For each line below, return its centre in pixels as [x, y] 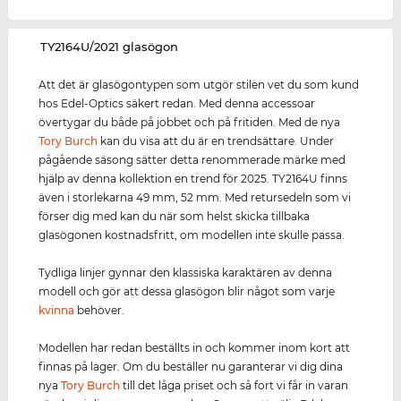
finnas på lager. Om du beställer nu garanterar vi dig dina [191, 367]
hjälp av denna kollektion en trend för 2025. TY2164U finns [193, 179]
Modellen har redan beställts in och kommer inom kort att [195, 348]
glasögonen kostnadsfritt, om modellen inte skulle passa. [192, 235]
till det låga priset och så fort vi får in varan [235, 386]
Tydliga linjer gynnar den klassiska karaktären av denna [186, 273]
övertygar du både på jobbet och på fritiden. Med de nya [190, 123]
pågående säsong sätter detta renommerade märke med [192, 160]
